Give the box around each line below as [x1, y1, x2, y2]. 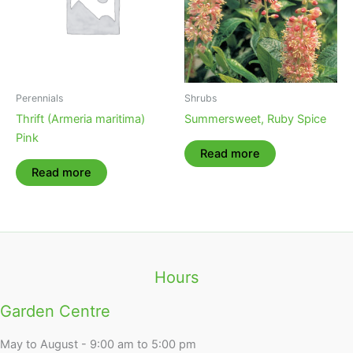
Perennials [16, 91, 63, 104]
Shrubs [184, 91, 217, 104]
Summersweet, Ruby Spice [184, 112, 326, 127]
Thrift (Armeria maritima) [16, 112, 145, 127]
